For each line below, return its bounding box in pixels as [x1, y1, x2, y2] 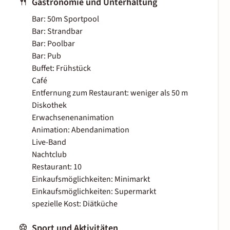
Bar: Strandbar [32, 26, 83, 37]
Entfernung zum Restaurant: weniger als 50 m [32, 87, 188, 99]
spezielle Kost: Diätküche [32, 198, 118, 210]
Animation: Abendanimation [32, 124, 129, 136]
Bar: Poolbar [32, 38, 75, 50]
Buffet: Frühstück [32, 63, 91, 74]
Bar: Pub [32, 50, 61, 62]
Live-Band [32, 137, 66, 148]
